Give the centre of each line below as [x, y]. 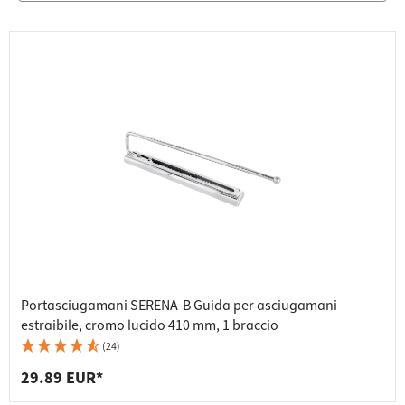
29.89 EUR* [62, 379]
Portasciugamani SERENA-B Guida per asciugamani [179, 306]
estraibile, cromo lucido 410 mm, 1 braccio [150, 326]
